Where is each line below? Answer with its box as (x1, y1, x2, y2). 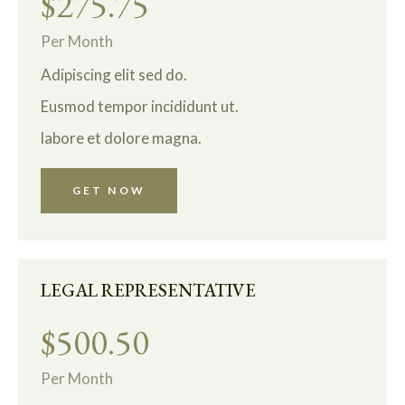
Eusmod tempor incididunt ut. (41, 96, 239, 116)
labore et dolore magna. (41, 127, 202, 147)
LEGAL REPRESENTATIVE (41, 278, 256, 302)
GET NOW (72, 183, 146, 197)
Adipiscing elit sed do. (41, 64, 187, 84)
